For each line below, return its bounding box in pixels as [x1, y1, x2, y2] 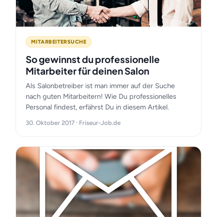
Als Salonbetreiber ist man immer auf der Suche [26, 81, 175, 90]
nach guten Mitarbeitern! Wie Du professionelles [26, 92, 176, 101]
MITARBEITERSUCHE [31, 39, 87, 45]
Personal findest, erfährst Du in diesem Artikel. [26, 103, 169, 111]
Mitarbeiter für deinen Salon [26, 65, 149, 77]
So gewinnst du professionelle [26, 53, 160, 65]
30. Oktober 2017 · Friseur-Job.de [26, 119, 121, 126]
